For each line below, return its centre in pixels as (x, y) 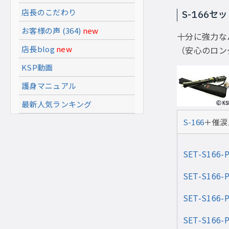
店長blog (38, 49)
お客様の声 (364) (51, 30)
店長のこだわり (49, 12)
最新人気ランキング (57, 104)
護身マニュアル (49, 86)
